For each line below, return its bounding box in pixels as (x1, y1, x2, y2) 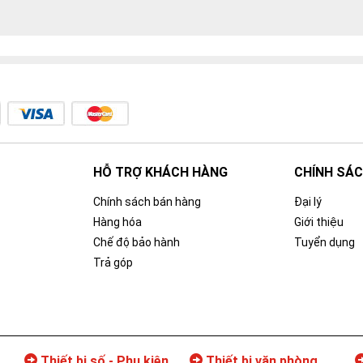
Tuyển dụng (293, 236, 355, 250)
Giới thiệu (293, 216, 344, 229)
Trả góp (93, 256, 134, 270)
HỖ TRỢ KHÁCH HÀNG (93, 164, 228, 181)
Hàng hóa (93, 216, 143, 229)
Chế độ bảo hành (93, 236, 181, 250)
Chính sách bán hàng (93, 195, 202, 209)
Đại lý (293, 195, 322, 209)
